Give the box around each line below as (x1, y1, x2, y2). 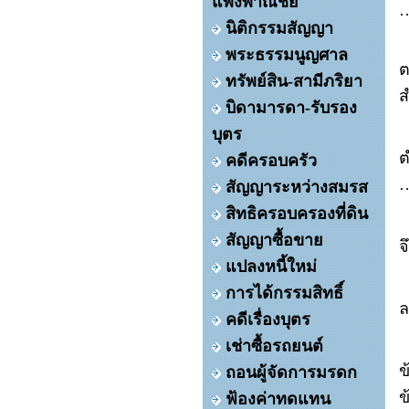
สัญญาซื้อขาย (225, 231, 323, 249)
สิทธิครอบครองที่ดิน (225, 204, 368, 223)
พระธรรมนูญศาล (225, 46, 348, 64)
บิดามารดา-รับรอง (225, 99, 357, 117)
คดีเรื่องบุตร (225, 310, 310, 329)
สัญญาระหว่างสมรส (225, 178, 368, 196)
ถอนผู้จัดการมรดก (225, 363, 357, 382)
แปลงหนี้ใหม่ (225, 257, 317, 276)
